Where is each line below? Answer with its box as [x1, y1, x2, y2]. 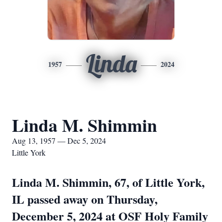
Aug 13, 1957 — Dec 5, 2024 [12, 135, 106, 146]
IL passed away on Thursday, [12, 190, 158, 208]
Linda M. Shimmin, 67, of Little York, [12, 173, 205, 191]
